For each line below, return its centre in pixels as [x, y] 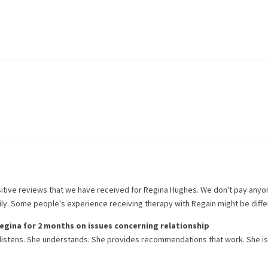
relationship [185, 226]
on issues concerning [117, 226]
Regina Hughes [170, 190]
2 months [56, 226]
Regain [204, 203]
